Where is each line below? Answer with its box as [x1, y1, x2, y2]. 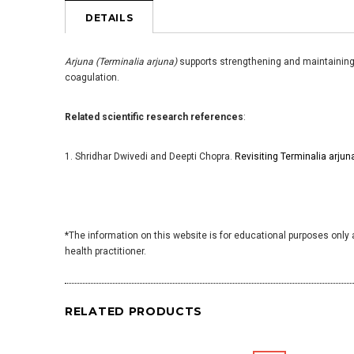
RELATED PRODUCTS [65, 304, 203, 318]
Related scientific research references [65, 111, 243, 122]
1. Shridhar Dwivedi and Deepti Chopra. [65, 151, 235, 162]
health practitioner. [65, 246, 146, 257]
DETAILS [85, 12, 134, 24]
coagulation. [65, 72, 119, 83]
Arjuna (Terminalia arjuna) [65, 56, 177, 67]
